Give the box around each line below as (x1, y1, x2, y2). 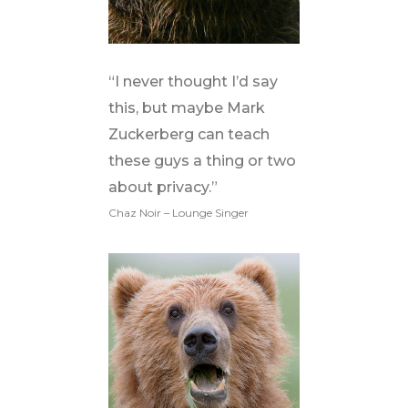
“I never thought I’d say (107, 73, 278, 90)
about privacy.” (107, 178, 218, 196)
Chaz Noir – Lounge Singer (107, 206, 249, 219)
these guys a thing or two (107, 152, 296, 169)
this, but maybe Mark (107, 99, 265, 117)
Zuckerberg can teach (107, 126, 270, 143)
